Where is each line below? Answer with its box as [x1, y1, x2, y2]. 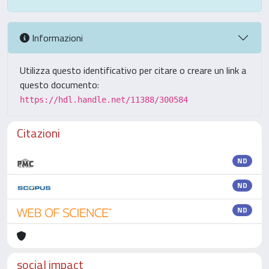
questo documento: [20, 77, 99, 92]
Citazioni [17, 124, 60, 142]
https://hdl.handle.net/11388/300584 [20, 95, 188, 104]
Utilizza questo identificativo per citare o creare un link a [20, 63, 246, 77]
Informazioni [29, 30, 83, 45]
